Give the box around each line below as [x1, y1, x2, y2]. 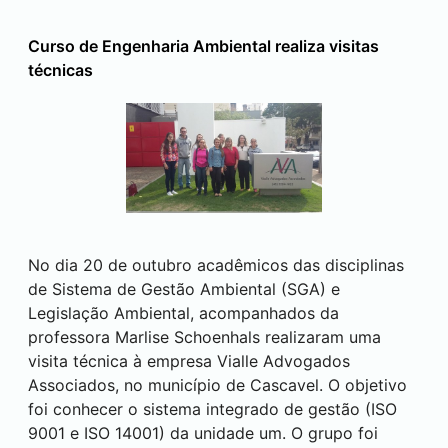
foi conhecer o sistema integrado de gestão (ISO [28, 399, 397, 420]
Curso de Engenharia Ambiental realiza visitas [28, 36, 379, 56]
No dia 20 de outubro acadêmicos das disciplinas [28, 255, 404, 276]
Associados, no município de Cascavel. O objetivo [28, 375, 407, 396]
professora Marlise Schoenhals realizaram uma [28, 327, 381, 348]
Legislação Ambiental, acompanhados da [28, 303, 339, 324]
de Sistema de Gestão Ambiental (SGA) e [28, 279, 340, 300]
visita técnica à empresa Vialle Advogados [28, 351, 350, 372]
